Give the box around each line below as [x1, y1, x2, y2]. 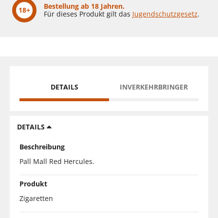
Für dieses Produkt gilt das [44, 9, 132, 18]
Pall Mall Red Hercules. [19, 156, 94, 166]
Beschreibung [19, 142, 65, 151]
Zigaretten [19, 193, 53, 203]
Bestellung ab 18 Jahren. [44, 1, 125, 11]
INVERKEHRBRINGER [120, 82, 188, 91]
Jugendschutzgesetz [132, 9, 198, 18]
